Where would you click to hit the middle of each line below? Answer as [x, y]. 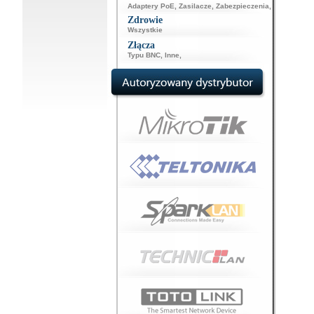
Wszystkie [145, 30]
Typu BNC [144, 55]
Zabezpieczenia [242, 6]
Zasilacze [195, 6]
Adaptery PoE [151, 6]
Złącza [141, 45]
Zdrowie [145, 20]
